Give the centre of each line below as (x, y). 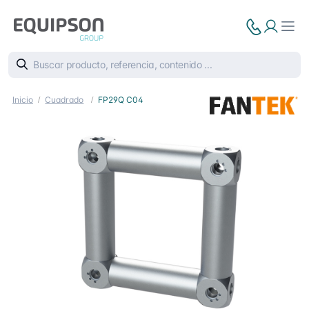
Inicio (23, 100)
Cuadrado (64, 100)
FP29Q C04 (120, 100)
